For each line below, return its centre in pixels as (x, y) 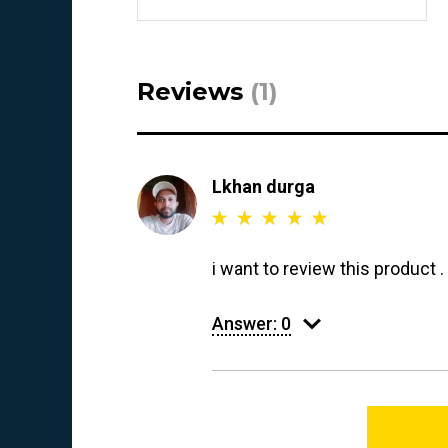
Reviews (193, 91)
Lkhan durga (263, 186)
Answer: (246, 323)
